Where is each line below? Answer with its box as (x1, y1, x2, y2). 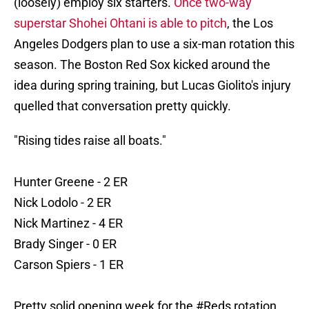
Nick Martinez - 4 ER (14, 216, 123, 231)
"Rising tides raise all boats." (14, 133, 166, 148)
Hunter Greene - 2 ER (14, 175, 128, 190)
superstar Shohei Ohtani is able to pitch (14, 16, 227, 31)
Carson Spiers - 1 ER (14, 257, 123, 272)
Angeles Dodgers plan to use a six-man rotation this (14, 37, 295, 52)
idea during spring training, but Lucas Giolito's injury (14, 78, 291, 93)
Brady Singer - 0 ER (14, 237, 117, 252)
